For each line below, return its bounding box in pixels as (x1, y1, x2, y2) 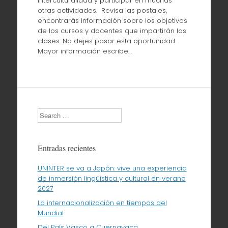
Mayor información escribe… (37, 46, 132, 56)
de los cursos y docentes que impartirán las (37, 26, 186, 36)
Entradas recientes (37, 142, 96, 153)
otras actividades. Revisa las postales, (37, 6, 167, 16)
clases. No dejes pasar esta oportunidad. (37, 36, 176, 46)
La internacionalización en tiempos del (37, 197, 167, 208)
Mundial (37, 208, 64, 218)
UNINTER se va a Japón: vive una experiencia (37, 163, 187, 173)
